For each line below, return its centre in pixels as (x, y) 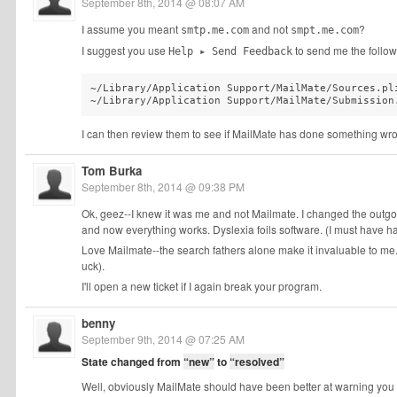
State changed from (132, 361)
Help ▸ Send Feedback (230, 51)
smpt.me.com (325, 30)
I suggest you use (125, 50)
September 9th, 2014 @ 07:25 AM (163, 339)
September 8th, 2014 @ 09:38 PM (163, 186)
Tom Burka (112, 170)
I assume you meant (131, 29)
